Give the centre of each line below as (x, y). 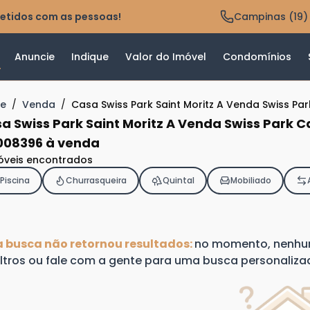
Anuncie (35, 57)
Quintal (178, 181)
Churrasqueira (96, 181)
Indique (90, 57)
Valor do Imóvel (166, 57)
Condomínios (257, 57)
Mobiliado (250, 181)
